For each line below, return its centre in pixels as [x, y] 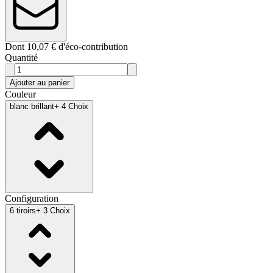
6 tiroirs [23, 210]
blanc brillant [32, 106]
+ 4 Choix [71, 106]
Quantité [21, 57]
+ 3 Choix [53, 210]
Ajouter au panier [40, 82]
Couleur [20, 94]
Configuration [32, 198]
